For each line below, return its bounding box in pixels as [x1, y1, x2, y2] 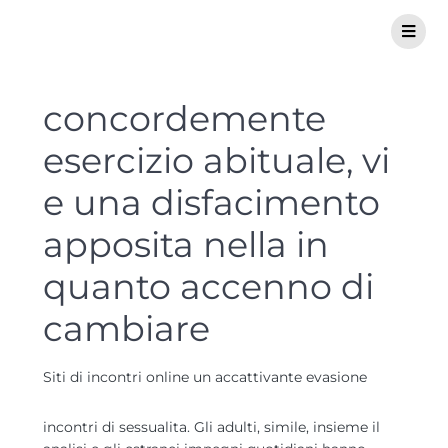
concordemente [43, 97, 326, 140]
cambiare [43, 307, 210, 350]
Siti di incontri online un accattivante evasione [43, 368, 367, 386]
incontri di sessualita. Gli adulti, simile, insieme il [43, 418, 380, 436]
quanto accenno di [43, 265, 374, 308]
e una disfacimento [43, 181, 380, 224]
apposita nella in [43, 223, 329, 266]
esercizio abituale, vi [43, 139, 390, 182]
